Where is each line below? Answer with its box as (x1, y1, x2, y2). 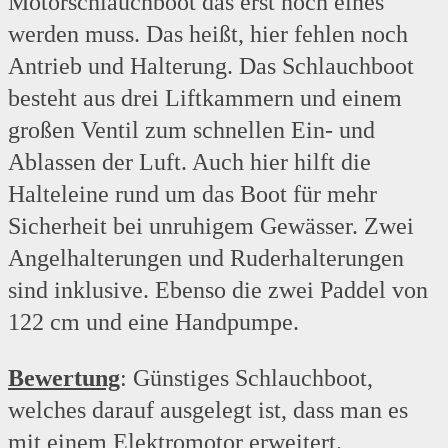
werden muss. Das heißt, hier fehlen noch (8, 21, 408, 48)
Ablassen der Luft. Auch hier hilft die (8, 149, 371, 176)
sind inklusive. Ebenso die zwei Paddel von (8, 277, 428, 304)
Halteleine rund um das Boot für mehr (8, 181, 377, 208)
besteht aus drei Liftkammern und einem (8, 85, 402, 112)
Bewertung (8, 365, 120, 392)
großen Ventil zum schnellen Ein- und (8, 117, 375, 144)
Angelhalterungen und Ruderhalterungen (8, 245, 404, 272)
